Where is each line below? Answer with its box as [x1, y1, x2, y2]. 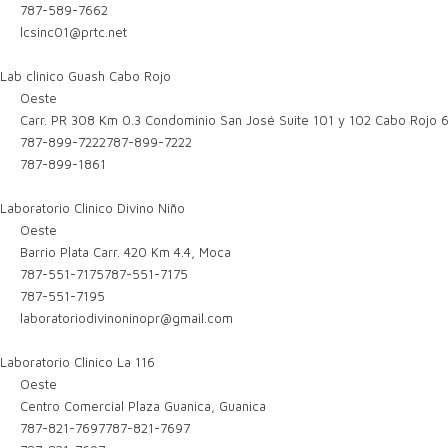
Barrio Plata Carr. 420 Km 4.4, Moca [16, 244, 232, 260]
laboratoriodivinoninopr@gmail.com [20, 310, 234, 326]
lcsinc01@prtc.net [20, 24, 128, 40]
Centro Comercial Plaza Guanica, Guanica [16, 398, 267, 414]
